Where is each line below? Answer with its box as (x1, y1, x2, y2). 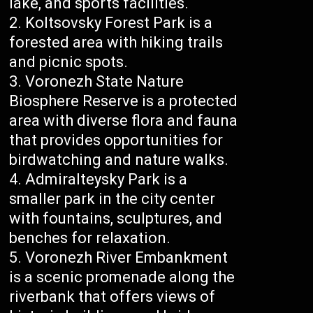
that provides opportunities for (9, 131, 224, 150)
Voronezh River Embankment (25, 249, 228, 267)
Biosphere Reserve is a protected (9, 92, 238, 110)
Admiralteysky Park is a (25, 170, 188, 189)
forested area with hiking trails (9, 34, 224, 52)
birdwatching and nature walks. (9, 151, 229, 169)
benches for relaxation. (9, 229, 171, 247)
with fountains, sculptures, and (9, 210, 223, 228)
